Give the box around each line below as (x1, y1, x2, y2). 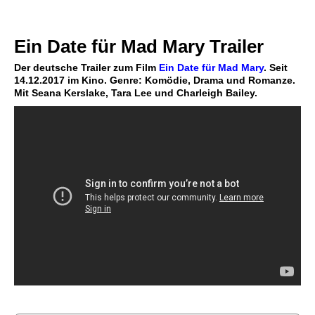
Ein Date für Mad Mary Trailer (14, 36, 264, 57)
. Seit (264, 62, 288, 74)
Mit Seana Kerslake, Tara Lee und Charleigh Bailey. (14, 87, 257, 99)
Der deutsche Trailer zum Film (14, 62, 159, 74)
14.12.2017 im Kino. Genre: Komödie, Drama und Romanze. (14, 75, 295, 86)
